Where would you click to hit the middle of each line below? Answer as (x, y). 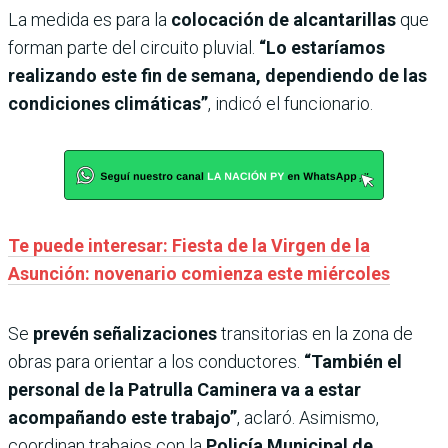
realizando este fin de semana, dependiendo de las (217, 76)
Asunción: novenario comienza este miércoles (199, 274)
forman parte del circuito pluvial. (133, 48)
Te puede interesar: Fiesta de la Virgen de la (189, 246)
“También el (353, 362)
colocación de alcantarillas (283, 20)
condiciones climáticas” (108, 104)
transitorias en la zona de (317, 334)
